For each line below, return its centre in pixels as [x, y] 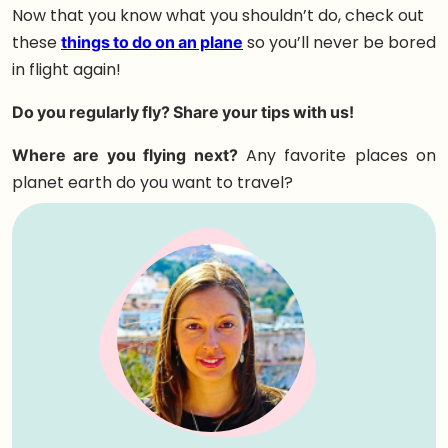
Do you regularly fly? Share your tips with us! [183, 112]
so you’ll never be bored [339, 42]
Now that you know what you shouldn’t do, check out [218, 15]
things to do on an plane [152, 42]
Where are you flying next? [125, 155]
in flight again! [66, 69]
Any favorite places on [336, 155]
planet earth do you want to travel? [152, 182]
